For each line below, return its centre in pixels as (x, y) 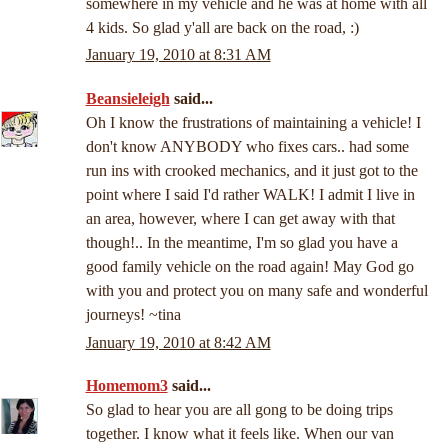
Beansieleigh (127, 99)
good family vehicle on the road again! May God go (249, 267)
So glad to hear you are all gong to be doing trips (239, 410)
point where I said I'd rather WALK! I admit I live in (250, 195)
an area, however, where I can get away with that (240, 219)
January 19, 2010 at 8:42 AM (178, 342)
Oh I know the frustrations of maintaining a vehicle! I (253, 123)
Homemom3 (126, 386)
